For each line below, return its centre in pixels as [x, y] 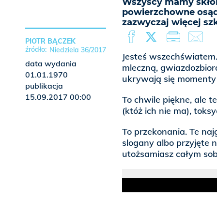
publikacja [44, 86]
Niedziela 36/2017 [78, 50]
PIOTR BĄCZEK [50, 41]
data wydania [51, 64]
